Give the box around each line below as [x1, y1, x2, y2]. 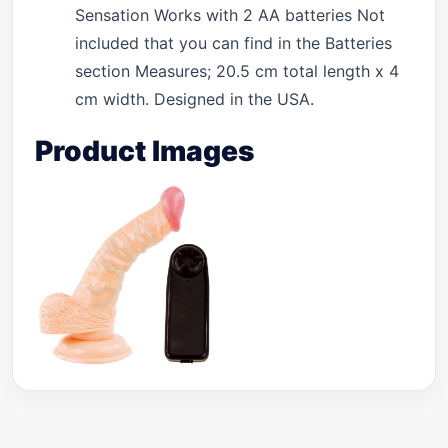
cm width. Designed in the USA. [75, 89, 314, 109]
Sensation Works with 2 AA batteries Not [75, 5, 385, 25]
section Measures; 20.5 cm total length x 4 [75, 61, 399, 81]
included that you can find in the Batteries [75, 33, 392, 53]
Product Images [35, 134, 254, 168]
